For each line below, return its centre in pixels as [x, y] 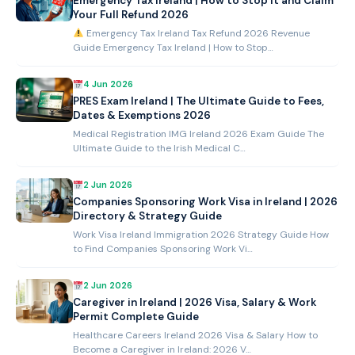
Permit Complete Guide [136, 316]
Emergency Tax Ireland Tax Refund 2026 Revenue [197, 33]
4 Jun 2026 [108, 84]
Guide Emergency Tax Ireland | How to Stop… [173, 47]
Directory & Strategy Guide [147, 216]
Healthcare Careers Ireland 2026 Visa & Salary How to [195, 335]
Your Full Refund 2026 [131, 14]
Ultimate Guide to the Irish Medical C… [159, 148]
